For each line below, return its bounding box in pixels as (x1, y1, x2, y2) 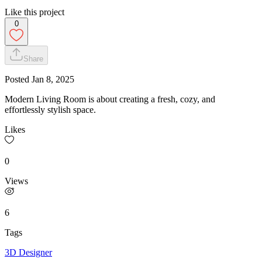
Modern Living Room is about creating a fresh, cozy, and (5, 94, 215, 104)
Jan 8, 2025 (32, 74, 74, 84)
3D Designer (5, 247, 52, 257)
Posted (5, 74, 32, 84)
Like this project (5, 6, 64, 17)
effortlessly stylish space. (5, 104, 96, 115)
